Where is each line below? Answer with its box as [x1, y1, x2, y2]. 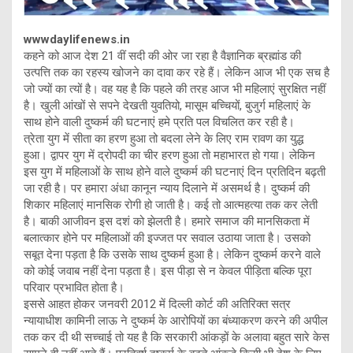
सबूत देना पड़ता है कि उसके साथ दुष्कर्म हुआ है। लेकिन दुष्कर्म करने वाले [24, 247, 321, 262]
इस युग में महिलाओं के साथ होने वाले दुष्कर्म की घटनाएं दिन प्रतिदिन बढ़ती [24, 165, 325, 180]
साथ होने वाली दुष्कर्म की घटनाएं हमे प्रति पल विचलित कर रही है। [24, 115, 295, 130]
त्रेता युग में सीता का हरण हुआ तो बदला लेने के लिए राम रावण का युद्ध [24, 132, 303, 147]
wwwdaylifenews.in [24, 32, 130, 47]
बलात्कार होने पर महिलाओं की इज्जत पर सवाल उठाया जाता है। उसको [24, 231, 310, 246]
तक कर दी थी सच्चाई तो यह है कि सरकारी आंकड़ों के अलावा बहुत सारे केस [24, 330, 329, 345]
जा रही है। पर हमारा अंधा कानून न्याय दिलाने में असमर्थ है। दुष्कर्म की [24, 181, 310, 196]
